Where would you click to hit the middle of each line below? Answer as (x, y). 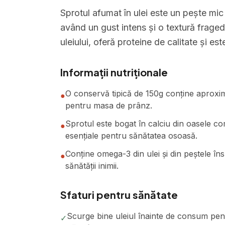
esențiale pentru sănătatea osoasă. (131, 136)
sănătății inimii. (92, 166)
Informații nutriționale (114, 72)
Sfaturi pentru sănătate (119, 195)
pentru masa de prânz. (109, 105)
